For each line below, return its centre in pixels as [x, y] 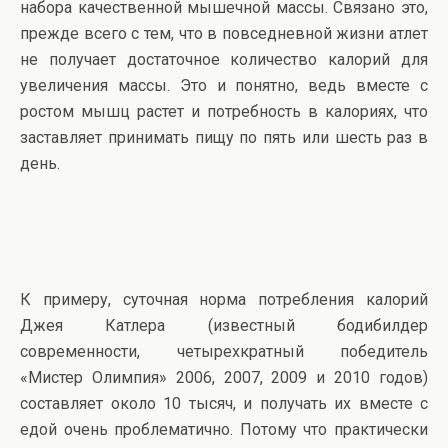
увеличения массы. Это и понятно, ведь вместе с [224, 85]
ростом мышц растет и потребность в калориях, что [224, 111]
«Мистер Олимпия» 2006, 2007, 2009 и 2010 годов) [224, 377]
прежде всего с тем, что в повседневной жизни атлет [224, 33]
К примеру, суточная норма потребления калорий [224, 299]
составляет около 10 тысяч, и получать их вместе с [224, 403]
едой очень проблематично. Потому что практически [224, 429]
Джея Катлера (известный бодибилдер [224, 325]
